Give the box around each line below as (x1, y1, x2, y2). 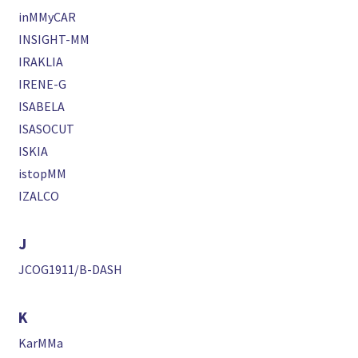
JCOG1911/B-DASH (18, 261, 123, 278)
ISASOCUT (18, 121, 75, 137)
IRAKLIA (18, 54, 64, 70)
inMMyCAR (18, 9, 77, 26)
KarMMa (18, 335, 64, 352)
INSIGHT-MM (18, 31, 90, 48)
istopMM (18, 165, 67, 182)
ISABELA (18, 98, 66, 115)
